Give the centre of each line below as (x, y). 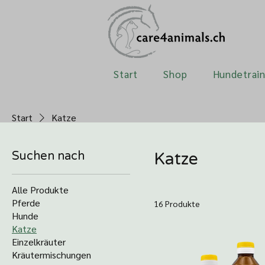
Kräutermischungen (51, 255)
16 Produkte (177, 204)
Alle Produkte (40, 190)
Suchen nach (48, 156)
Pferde (26, 203)
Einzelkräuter (39, 242)
